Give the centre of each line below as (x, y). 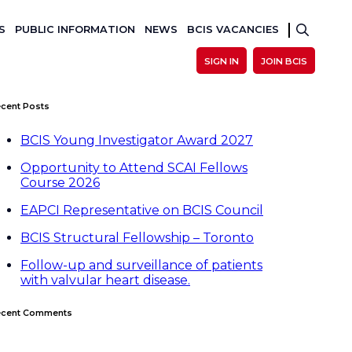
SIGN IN (222, 61)
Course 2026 (60, 182)
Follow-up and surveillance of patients (141, 265)
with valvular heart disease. (105, 280)
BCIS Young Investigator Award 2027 (137, 140)
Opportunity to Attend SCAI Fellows (134, 167)
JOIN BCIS (284, 61)
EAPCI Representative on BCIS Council (142, 210)
